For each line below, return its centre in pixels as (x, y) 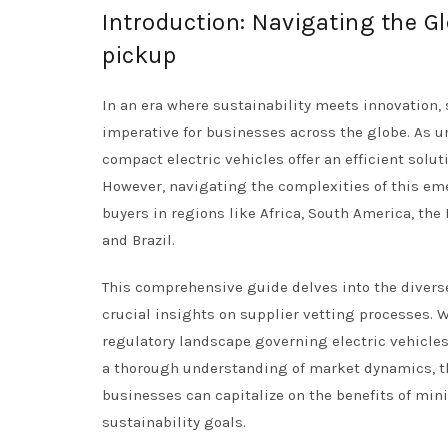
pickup (139, 55)
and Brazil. (138, 240)
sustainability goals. (174, 422)
